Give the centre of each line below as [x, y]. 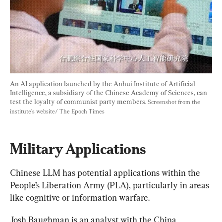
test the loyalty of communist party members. [79, 101]
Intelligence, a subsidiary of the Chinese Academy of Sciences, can [109, 92]
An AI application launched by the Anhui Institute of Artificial [103, 83]
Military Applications [78, 149]
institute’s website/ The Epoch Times [57, 111]
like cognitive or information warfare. [80, 197]
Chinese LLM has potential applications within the [106, 172]
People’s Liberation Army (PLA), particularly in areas [111, 185]
